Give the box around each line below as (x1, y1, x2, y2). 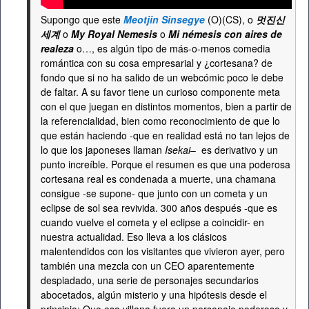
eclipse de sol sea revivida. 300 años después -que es (41, 201, 277, 215)
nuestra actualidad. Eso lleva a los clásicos (41, 230, 227, 243)
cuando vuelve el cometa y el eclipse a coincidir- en (41, 215, 264, 229)
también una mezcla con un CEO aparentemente (41, 259, 255, 272)
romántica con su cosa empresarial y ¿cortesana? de (41, 56, 272, 70)
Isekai (165, 143, 190, 157)
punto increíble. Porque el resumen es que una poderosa (41, 157, 290, 171)
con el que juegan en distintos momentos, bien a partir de (41, 99, 292, 113)
